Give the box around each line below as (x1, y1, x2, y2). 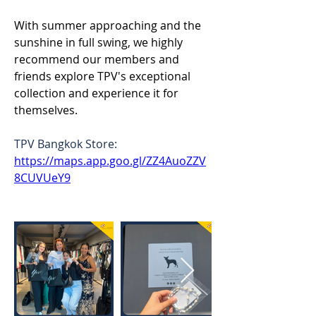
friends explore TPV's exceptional (14, 68, 193, 84)
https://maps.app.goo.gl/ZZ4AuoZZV (14, 153, 206, 169)
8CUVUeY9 (14, 170, 71, 186)
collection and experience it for (14, 85, 181, 101)
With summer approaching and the (14, 18, 204, 33)
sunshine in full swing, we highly (14, 35, 186, 50)
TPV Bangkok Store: (14, 136, 120, 152)
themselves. (14, 102, 80, 118)
